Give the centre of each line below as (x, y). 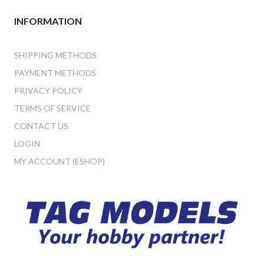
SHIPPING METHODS (55, 55)
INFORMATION (48, 21)
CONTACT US (41, 126)
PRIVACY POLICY (48, 90)
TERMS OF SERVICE (52, 108)
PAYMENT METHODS (55, 72)
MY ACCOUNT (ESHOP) (60, 161)
